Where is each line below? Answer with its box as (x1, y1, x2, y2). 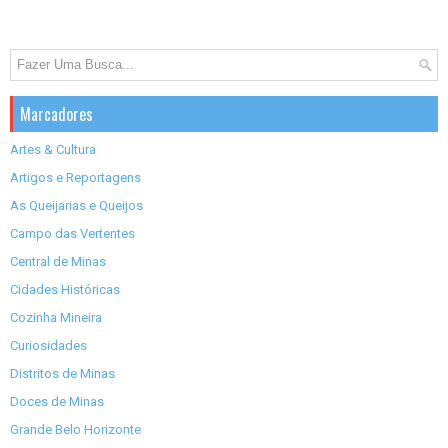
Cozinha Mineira (10, 310, 102, 326)
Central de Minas (10, 254, 106, 270)
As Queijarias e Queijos (10, 198, 143, 214)
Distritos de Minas (10, 366, 115, 382)
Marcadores (20, 102, 93, 127)
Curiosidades (10, 338, 87, 354)
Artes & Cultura (10, 142, 96, 158)
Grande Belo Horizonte (10, 422, 141, 438)
